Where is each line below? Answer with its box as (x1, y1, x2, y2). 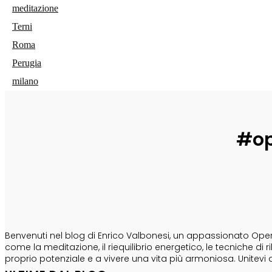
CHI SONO (5, 203, 64, 219)
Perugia (12, 58, 41, 69)
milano (12, 76, 38, 87)
